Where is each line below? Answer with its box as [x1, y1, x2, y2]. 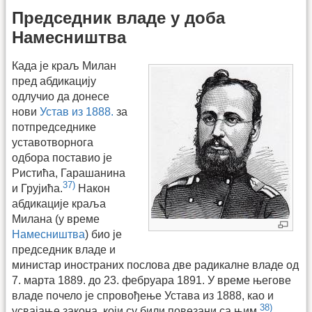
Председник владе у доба [12, 8, 225, 28]
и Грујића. [12, 182, 63, 195]
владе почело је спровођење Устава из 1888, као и [12, 290, 274, 302]
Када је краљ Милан [12, 60, 116, 72]
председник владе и [12, 244, 116, 256]
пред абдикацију [12, 75, 96, 88]
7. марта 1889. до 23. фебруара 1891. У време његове [12, 274, 291, 287]
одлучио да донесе [12, 91, 109, 103]
